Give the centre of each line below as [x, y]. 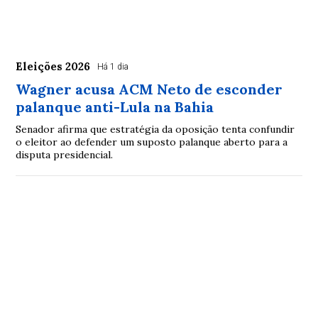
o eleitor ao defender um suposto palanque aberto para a [152, 142]
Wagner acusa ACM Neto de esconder [149, 89]
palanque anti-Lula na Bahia [115, 106]
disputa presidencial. [65, 154]
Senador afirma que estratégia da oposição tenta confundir [155, 129]
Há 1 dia [113, 66]
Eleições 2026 [53, 66]
